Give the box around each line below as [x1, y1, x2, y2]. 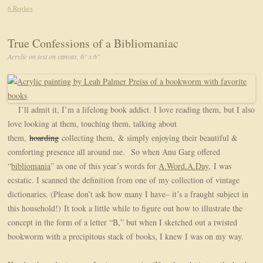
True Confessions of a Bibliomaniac [8, 35, 179, 52]
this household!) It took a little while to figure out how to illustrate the [8, 203, 243, 214]
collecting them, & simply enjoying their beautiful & [59, 132, 238, 144]
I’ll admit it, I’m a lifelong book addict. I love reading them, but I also [8, 104, 255, 116]
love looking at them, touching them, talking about [8, 118, 177, 130]
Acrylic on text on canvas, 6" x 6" [8, 52, 100, 62]
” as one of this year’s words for [50, 160, 159, 172]
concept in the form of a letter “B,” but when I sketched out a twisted [8, 217, 238, 228]
